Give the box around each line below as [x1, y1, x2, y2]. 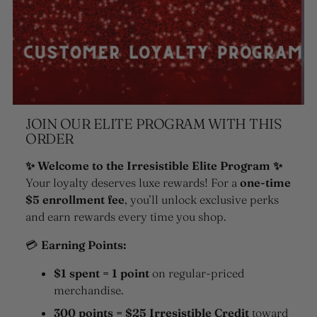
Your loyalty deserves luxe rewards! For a [25, 175, 240, 190]
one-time [240, 175, 291, 190]
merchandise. [54, 283, 123, 298]
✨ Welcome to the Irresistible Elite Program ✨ [25, 158, 282, 173]
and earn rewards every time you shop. [25, 209, 226, 224]
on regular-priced [149, 266, 244, 281]
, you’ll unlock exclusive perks [125, 192, 279, 207]
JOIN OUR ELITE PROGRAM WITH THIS [25, 115, 282, 133]
